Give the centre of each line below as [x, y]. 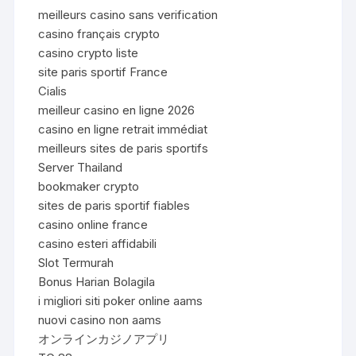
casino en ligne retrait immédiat [123, 129]
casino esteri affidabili [98, 243]
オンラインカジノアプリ [104, 339]
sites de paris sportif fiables [114, 205]
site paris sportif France [103, 72]
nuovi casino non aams [100, 319]
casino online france [93, 224]
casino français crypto [99, 33]
